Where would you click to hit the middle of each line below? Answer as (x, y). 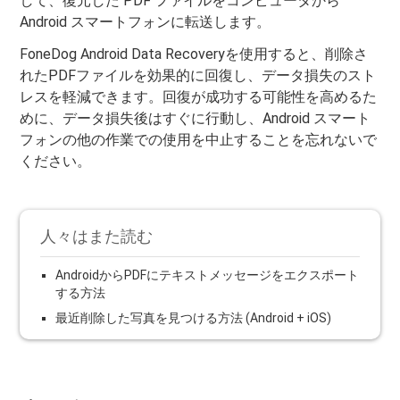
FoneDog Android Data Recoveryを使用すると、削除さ (194, 54)
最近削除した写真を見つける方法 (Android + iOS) (194, 317)
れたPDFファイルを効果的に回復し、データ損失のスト (198, 75)
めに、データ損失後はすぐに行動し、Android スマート (196, 118)
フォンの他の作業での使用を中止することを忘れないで (199, 139)
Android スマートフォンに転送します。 (146, 21)
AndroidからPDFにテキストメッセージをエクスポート (208, 275)
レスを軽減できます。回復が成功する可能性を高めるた (199, 96)
